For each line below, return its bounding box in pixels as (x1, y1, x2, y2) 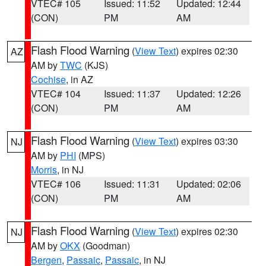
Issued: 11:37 (103, 87, 160, 100)
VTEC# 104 (31, 87, 81, 100)
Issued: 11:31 (103, 177, 160, 191)
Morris (31, 163, 57, 176)
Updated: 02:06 (176, 177, 242, 191)
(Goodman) (80, 239, 130, 252)
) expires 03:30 (176, 134, 238, 148)
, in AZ (66, 72, 93, 86)
